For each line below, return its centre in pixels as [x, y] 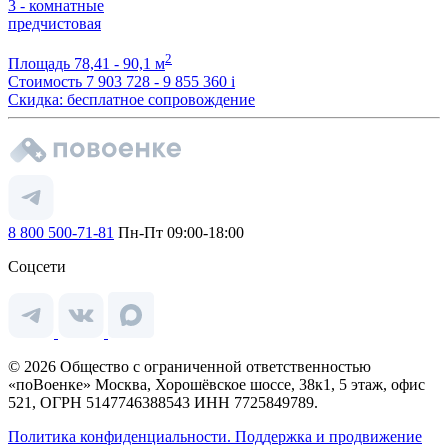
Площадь [41, 64]
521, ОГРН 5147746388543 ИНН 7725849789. [163, 403]
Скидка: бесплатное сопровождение [131, 100]
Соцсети [37, 267]
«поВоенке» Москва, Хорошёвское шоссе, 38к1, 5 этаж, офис [216, 385]
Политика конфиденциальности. [121, 437]
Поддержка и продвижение [328, 437]
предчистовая [54, 23]
